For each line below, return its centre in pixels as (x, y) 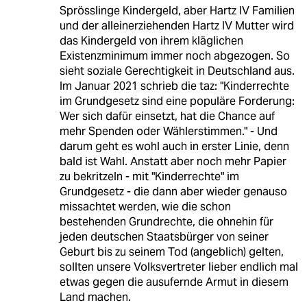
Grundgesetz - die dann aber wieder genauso (173, 191)
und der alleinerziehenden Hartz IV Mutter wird (176, 25)
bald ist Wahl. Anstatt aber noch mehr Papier (173, 161)
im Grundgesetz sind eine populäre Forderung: (177, 101)
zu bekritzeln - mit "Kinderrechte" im (149, 176)
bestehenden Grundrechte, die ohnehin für (166, 221)
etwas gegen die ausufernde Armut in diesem (174, 282)
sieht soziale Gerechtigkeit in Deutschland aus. (177, 71)
